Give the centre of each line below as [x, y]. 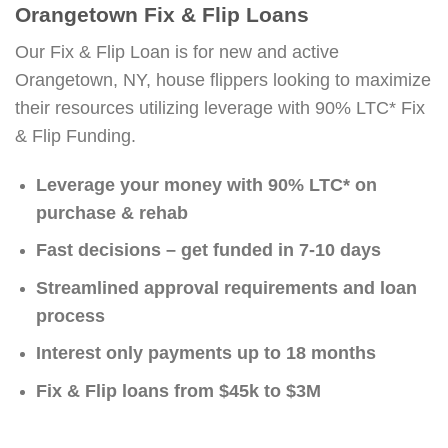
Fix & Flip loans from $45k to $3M [178, 391]
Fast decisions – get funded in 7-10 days [208, 250]
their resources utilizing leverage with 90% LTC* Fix [220, 107]
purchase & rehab [111, 212]
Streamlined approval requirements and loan [226, 287]
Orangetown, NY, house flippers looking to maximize [223, 79]
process [70, 315]
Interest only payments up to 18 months [205, 353]
